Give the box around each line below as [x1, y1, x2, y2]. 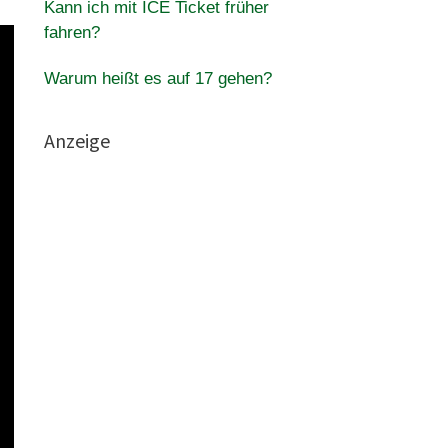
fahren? [43, 23, 100, 42]
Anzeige [43, 128, 110, 153]
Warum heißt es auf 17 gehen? [43, 69, 272, 88]
